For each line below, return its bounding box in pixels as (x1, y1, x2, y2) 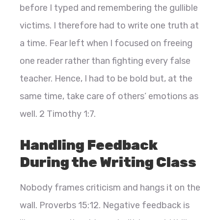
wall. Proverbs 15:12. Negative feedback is (20, 200, 190, 211)
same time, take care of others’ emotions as (20, 91, 198, 102)
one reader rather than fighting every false (20, 55, 191, 67)
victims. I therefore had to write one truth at (20, 20, 199, 31)
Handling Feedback (20, 137, 158, 154)
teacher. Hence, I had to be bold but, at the (20, 73, 192, 84)
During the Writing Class (20, 154, 196, 171)
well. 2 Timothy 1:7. (20, 109, 96, 120)
